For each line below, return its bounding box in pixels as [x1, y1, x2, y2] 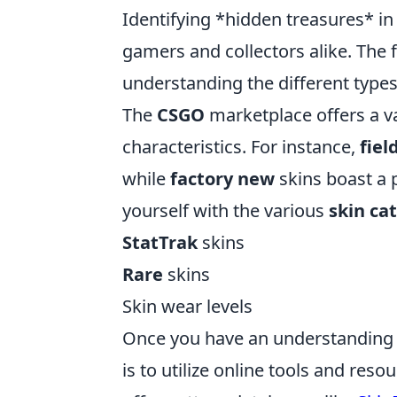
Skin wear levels [122, 294, 253, 318]
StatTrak [122, 230, 198, 254]
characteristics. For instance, [122, 135, 360, 159]
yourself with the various [122, 198, 329, 222]
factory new [170, 167, 275, 191]
